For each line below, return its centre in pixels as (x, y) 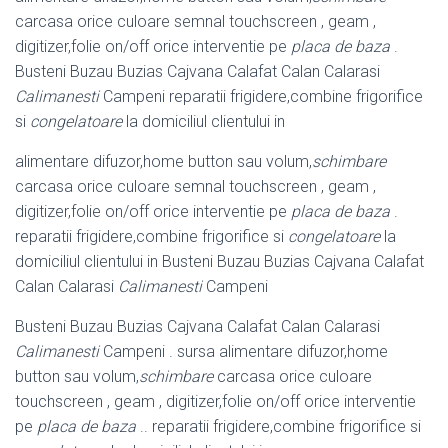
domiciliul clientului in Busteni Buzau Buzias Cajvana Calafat (219, 262)
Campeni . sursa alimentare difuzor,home (243, 352)
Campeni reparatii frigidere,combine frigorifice (261, 97)
